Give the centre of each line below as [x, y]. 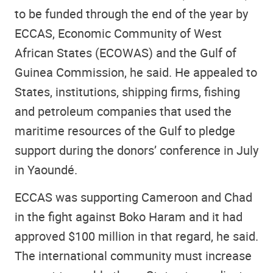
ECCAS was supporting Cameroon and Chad [133, 197]
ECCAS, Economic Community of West [118, 34]
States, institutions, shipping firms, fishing [127, 92]
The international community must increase [133, 255]
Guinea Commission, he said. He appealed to [136, 73]
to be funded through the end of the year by [131, 14]
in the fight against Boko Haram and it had [129, 216]
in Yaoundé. [46, 170]
